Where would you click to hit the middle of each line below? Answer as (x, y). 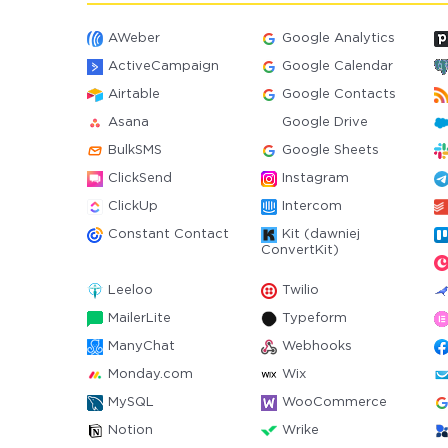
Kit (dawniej (320, 234)
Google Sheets (330, 150)
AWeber (134, 38)
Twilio (300, 290)
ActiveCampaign (163, 66)
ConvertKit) (299, 250)
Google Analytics (338, 38)
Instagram (315, 178)
